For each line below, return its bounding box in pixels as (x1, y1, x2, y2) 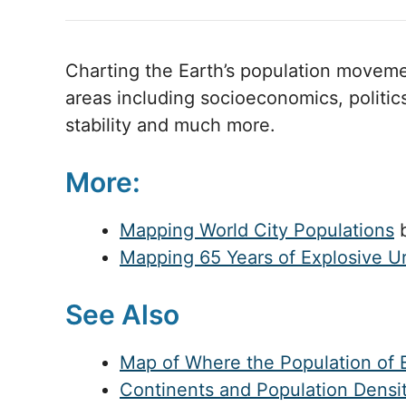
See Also (65, 297, 179, 331)
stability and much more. (65, 113, 275, 136)
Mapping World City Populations (120, 218, 394, 241)
